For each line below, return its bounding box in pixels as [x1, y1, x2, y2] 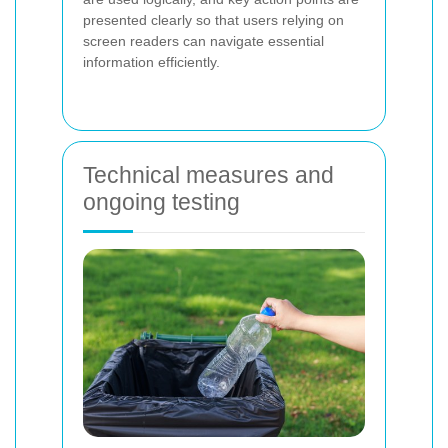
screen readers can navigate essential [83, 32, 324, 49]
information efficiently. [83, 53, 220, 70]
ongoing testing [83, 188, 240, 215]
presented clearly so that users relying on [83, 11, 344, 28]
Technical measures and [83, 161, 334, 188]
